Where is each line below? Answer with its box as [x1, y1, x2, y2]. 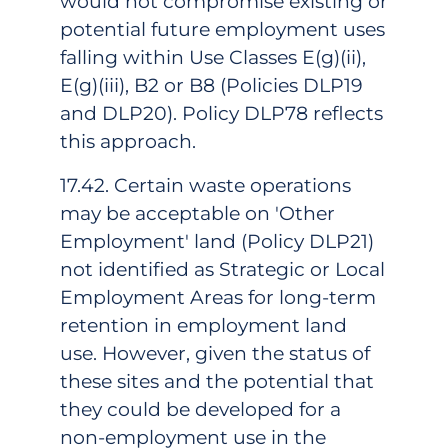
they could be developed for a [60, 397, 341, 421]
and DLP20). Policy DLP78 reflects [60, 101, 383, 125]
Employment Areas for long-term [60, 285, 376, 309]
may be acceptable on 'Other [60, 201, 335, 225]
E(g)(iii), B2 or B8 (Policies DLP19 [60, 73, 363, 97]
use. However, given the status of [60, 341, 370, 365]
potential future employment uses [60, 17, 385, 41]
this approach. [60, 129, 196, 153]
